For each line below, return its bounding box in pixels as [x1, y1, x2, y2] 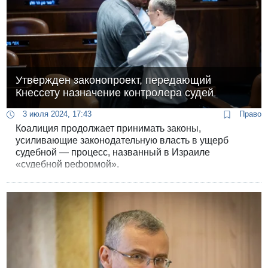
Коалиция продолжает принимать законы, [16, 123, 202, 134]
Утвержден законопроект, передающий [16, 74, 212, 87]
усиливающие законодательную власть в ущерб [16, 135, 229, 146]
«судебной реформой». [16, 159, 120, 170]
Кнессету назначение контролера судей [16, 87, 214, 99]
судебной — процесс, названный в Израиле [16, 147, 211, 158]
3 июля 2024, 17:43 [20, 109, 92, 119]
